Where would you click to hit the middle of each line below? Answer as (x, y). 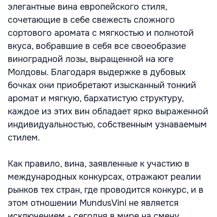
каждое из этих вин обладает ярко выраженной (108, 111)
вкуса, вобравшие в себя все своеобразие (97, 46)
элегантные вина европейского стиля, (87, 7)
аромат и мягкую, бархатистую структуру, (96, 98)
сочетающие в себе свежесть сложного (91, 20)
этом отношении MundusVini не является (93, 203)
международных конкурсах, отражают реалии (104, 177)
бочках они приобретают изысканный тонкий (102, 85)
